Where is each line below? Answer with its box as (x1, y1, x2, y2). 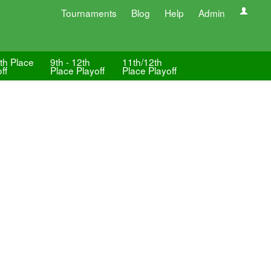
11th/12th (122, 55, 162, 68)
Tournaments (61, 6, 117, 19)
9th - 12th (50, 55, 91, 68)
